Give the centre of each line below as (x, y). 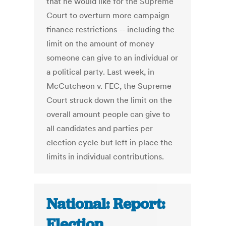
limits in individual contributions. (105, 157)
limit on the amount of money (101, 44)
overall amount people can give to (108, 114)
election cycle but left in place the (110, 143)
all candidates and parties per (100, 128)
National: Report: (106, 204)
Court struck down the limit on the (109, 100)
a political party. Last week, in (101, 72)
